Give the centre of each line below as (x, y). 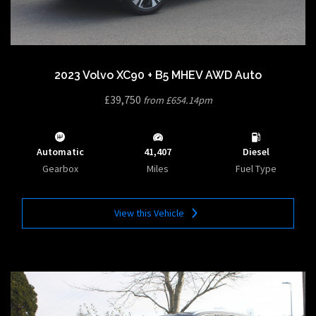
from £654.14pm (177, 100)
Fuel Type (256, 168)
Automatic (60, 151)
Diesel (256, 151)
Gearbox (60, 168)
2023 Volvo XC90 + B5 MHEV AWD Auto (158, 75)
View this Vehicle (150, 213)
